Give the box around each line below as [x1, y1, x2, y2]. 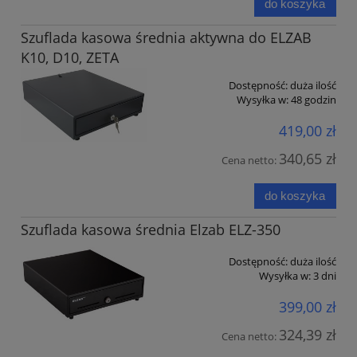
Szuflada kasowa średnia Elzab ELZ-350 [21, 219, 280, 239]
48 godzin [291, 92, 336, 107]
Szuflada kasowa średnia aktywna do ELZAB [21, 27, 312, 47]
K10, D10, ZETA [21, 47, 119, 67]
